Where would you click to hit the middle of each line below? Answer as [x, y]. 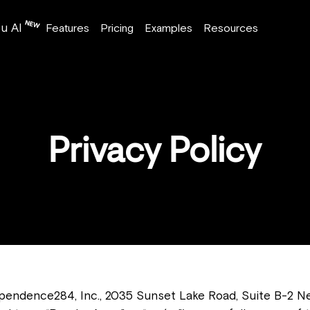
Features [67, 28]
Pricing [117, 28]
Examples [168, 28]
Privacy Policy [155, 154]
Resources [231, 28]
